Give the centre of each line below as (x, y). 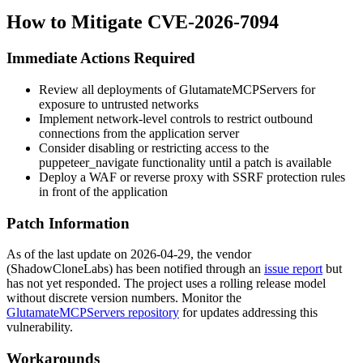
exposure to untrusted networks (119, 104)
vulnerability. (40, 327)
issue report (293, 269)
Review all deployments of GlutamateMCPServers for (177, 89)
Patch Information (68, 223)
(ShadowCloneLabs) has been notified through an (135, 269)
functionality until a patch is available (235, 162)
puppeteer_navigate (89, 162)
